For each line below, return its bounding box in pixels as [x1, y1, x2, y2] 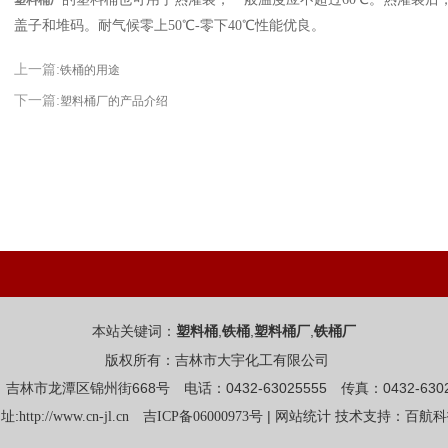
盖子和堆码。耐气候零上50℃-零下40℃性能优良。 [14, 18, 325, 33]
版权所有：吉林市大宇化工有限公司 [105, 352, 343, 368]
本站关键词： [92, 323, 176, 339]
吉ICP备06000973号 [143, 409, 263, 424]
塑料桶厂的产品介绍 [60, 94, 168, 108]
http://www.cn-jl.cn [19, 409, 129, 424]
